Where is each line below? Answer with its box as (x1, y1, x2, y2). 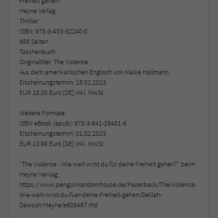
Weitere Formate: (19, 108, 66, 117)
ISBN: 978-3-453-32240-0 (19, 26, 88, 36)
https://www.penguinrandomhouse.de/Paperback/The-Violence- (19, 180, 197, 189)
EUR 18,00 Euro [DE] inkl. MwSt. (19, 88, 105, 97)
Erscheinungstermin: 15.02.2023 (19, 77, 106, 87)
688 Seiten (19, 36, 48, 46)
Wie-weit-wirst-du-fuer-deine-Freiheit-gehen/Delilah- (19, 190, 162, 199)
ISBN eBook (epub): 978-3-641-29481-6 (19, 118, 127, 127)
